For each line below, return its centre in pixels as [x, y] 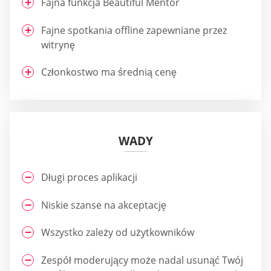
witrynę [58, 44]
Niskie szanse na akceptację [104, 205]
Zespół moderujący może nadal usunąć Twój [142, 260]
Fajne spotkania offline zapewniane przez [134, 30]
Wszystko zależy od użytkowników [118, 233]
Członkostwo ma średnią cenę [109, 72]
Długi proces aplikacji [89, 178]
